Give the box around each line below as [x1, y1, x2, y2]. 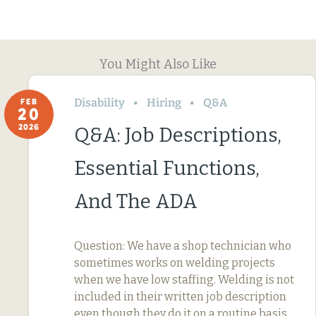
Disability [74, 95, 125, 109]
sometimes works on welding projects [74, 255, 275, 269]
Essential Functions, [74, 156, 260, 180]
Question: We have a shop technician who [74, 238, 291, 253]
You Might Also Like [99, 56, 217, 72]
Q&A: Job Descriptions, [74, 123, 281, 147]
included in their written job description [74, 289, 286, 303]
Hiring [147, 95, 181, 109]
